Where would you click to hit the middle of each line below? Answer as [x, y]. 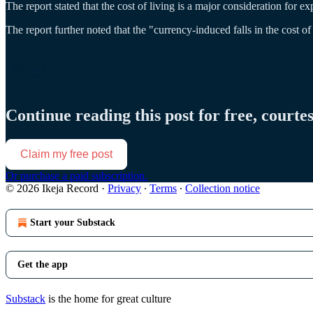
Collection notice [223, 188]
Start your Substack [73, 222]
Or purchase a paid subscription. [77, 175]
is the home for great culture [108, 298]
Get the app [43, 264]
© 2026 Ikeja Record [52, 188]
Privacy [124, 188]
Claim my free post [66, 154]
